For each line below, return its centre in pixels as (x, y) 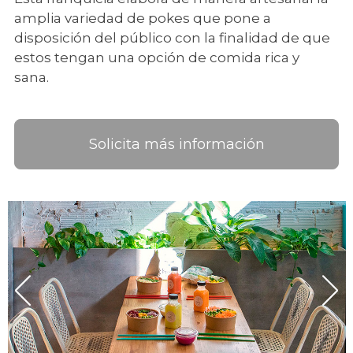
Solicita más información (176, 144)
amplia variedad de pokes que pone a (143, 18)
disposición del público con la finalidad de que (172, 38)
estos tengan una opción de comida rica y (157, 58)
